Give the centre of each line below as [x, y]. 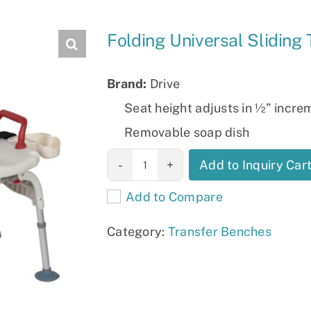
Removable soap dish [187, 132]
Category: [137, 232]
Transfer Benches [220, 232]
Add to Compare [174, 197]
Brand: [127, 84]
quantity [122, 242]
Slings [52, 17]
